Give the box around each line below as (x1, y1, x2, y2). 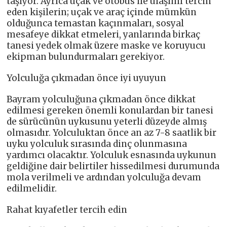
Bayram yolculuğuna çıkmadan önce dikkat (7, 94, 196, 105)
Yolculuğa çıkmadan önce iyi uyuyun (7, 72, 167, 84)
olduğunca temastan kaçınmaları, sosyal (7, 18, 184, 29)
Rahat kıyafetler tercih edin (7, 204, 128, 216)
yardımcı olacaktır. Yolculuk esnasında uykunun (7, 149, 217, 161)
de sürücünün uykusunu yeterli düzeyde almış (7, 116, 207, 128)
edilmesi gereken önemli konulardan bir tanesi (7, 105, 214, 117)
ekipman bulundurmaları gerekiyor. (7, 51, 165, 63)
